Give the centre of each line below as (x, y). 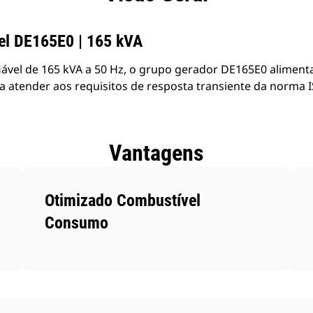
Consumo (77, 223)
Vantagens (156, 153)
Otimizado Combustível (123, 201)
